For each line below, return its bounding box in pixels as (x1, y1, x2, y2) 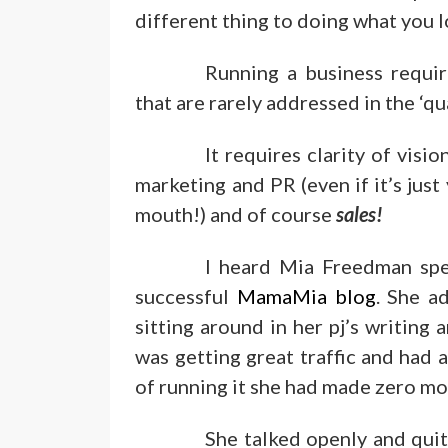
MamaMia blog (237, 284, 376, 308)
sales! (336, 202, 384, 226)
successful (135, 284, 238, 308)
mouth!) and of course (135, 202, 337, 226)
